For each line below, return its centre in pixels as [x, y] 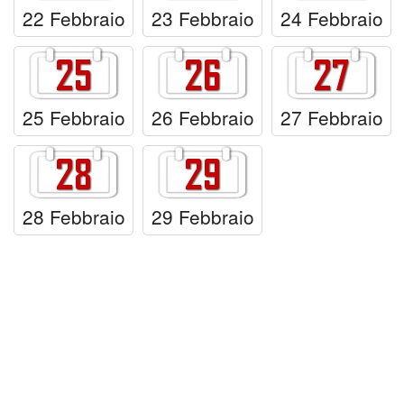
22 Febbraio [73, 18]
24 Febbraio [331, 18]
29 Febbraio [202, 216]
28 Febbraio [73, 216]
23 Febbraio [202, 18]
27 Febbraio [331, 117]
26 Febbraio [202, 117]
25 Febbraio [73, 117]
